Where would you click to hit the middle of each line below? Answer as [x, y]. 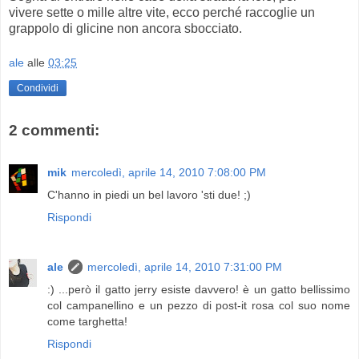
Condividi [38, 89]
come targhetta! [87, 321]
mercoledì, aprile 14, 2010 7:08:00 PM [169, 172]
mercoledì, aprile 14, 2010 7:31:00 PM [185, 266]
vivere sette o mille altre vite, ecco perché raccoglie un [162, 12]
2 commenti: [54, 131]
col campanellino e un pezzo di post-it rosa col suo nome [199, 305]
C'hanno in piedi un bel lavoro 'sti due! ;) [149, 194]
